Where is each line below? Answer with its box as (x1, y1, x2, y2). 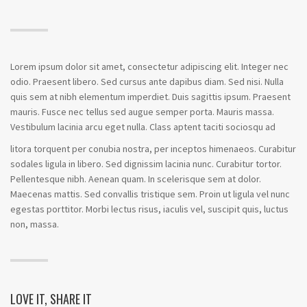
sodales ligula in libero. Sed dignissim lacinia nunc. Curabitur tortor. (10, 158, 282, 170)
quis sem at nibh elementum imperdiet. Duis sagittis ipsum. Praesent (10, 90, 291, 103)
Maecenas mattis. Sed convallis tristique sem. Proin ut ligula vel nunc (10, 188, 290, 200)
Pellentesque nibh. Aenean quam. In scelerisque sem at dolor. (10, 173, 261, 185)
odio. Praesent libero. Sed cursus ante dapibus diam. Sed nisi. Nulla (10, 75, 284, 88)
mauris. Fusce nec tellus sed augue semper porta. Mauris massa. (10, 106, 274, 118)
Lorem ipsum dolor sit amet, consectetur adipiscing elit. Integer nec (10, 60, 288, 73)
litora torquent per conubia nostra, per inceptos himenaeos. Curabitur (10, 143, 296, 155)
